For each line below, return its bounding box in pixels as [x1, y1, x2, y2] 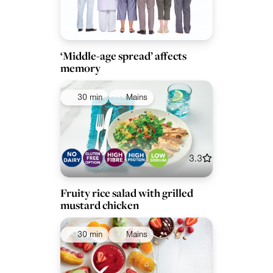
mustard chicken [60, 197, 139, 213]
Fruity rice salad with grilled [60, 185, 193, 200]
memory [60, 60, 101, 76]
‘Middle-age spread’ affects [60, 48, 186, 63]
